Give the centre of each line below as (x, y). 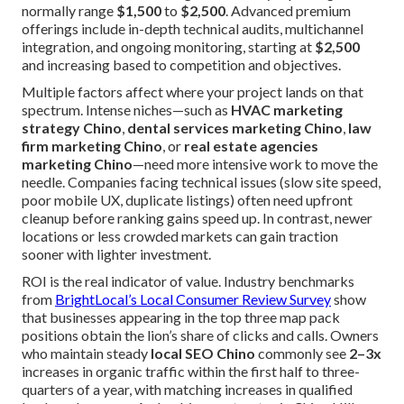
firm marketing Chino (92, 146)
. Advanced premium (288, 11)
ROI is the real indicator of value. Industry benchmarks (188, 281)
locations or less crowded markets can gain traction (180, 236)
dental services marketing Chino (235, 128)
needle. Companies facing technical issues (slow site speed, (201, 182)
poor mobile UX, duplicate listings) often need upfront (187, 200)
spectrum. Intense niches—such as (126, 110)
